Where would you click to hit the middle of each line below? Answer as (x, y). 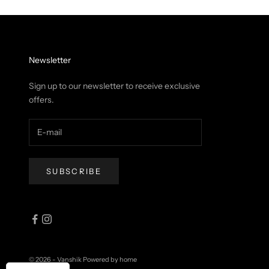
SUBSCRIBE (74, 171)
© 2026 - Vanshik (56, 260)
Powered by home (110, 260)
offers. (41, 99)
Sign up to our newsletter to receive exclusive (114, 86)
